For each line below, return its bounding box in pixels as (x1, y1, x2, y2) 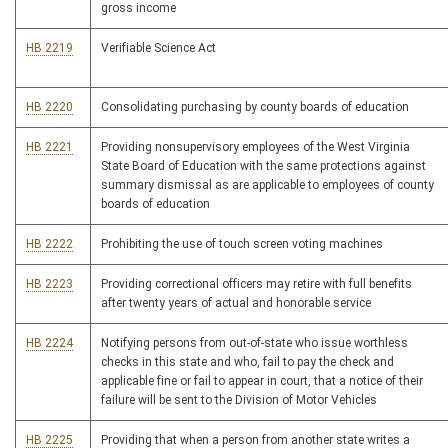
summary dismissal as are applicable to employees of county (101, 178, 434, 192)
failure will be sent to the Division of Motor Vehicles (101, 393, 377, 407)
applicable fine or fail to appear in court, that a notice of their (101, 374, 423, 388)
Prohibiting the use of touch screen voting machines (101, 237, 383, 251)
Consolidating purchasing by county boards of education (101, 100, 409, 114)
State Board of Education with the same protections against (101, 159, 426, 173)
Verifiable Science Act (101, 41, 216, 55)
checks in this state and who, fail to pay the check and (101, 355, 394, 369)
